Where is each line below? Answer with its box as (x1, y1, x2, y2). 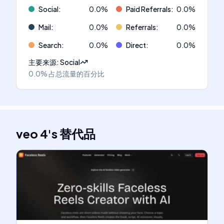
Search (38, 40, 61, 49)
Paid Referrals (126, 4, 171, 13)
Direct (126, 40, 146, 49)
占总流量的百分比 (48, 69, 104, 78)
